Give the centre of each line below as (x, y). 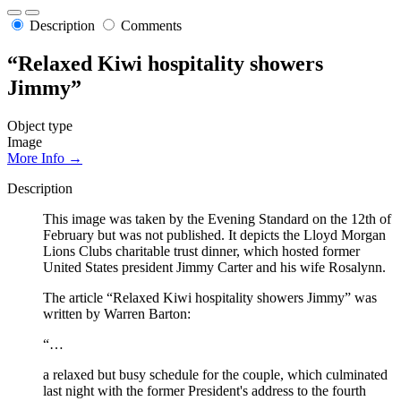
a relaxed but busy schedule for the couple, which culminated (215, 374)
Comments (151, 26)
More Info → (45, 158)
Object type (40, 125)
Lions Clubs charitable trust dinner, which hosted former (201, 251)
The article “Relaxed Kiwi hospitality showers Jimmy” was (210, 297)
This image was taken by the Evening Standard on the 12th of (217, 218)
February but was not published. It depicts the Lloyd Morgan (214, 235)
